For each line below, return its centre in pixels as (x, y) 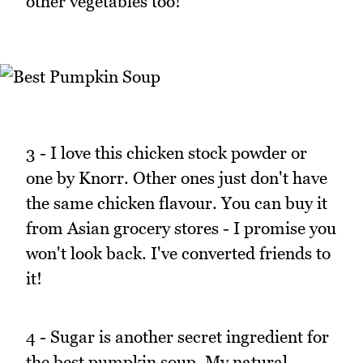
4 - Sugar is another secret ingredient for (177, 337)
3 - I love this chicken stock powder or (167, 152)
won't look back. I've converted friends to (178, 253)
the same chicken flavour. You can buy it (177, 203)
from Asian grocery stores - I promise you (181, 228)
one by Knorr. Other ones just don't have (177, 177)
